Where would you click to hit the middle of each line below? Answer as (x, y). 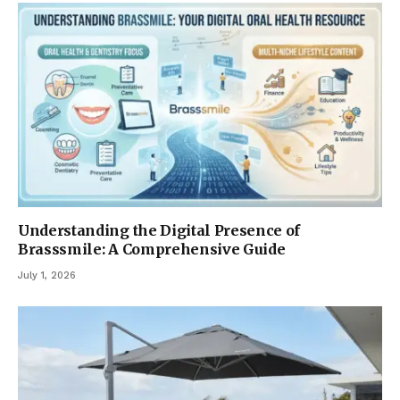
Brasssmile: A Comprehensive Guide (152, 249)
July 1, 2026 (47, 275)
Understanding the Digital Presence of (159, 230)
